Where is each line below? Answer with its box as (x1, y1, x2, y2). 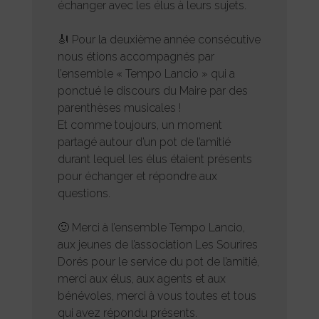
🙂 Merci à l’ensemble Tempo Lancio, (57, 220, 245, 234)
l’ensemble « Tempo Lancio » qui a (57, 66, 235, 80)
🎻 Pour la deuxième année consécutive (57, 32, 261, 46)
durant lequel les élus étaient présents (57, 152, 252, 166)
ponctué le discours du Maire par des (57, 83, 248, 98)
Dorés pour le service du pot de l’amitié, (57, 254, 259, 268)
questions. (57, 186, 110, 200)
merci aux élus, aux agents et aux (57, 271, 226, 286)
